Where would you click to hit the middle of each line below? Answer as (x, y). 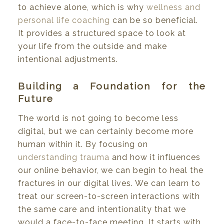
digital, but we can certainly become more (106, 131)
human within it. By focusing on (83, 144)
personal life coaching (64, 20)
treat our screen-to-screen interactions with (109, 196)
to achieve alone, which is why (82, 7)
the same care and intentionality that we (102, 209)
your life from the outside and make (92, 46)
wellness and (173, 7)
